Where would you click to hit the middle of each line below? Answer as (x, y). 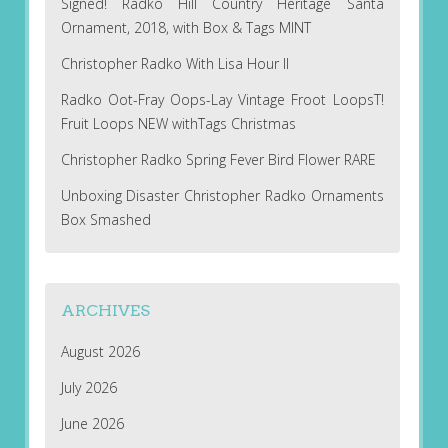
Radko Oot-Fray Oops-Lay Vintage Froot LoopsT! (222, 99)
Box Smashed (105, 219)
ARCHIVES (105, 311)
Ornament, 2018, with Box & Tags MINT (185, 27)
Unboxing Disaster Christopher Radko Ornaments (222, 195)
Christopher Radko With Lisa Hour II (174, 63)
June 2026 (92, 424)
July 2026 (88, 388)
